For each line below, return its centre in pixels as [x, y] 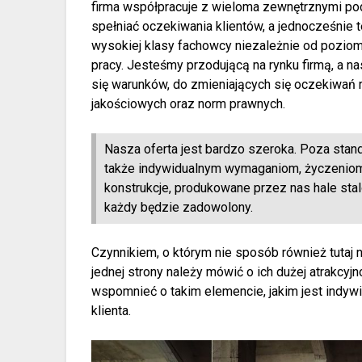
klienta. [112, 310]
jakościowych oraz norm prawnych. [189, 103]
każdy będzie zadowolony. [179, 207]
